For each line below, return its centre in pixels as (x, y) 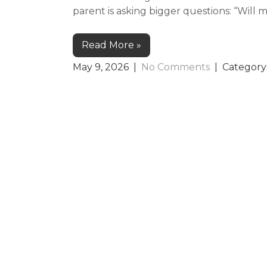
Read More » (111, 45)
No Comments (176, 67)
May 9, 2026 (101, 67)
